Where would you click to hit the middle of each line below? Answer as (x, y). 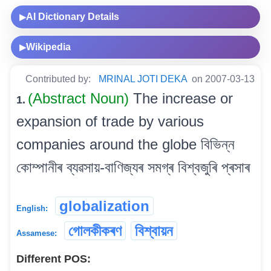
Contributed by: (59, 79)
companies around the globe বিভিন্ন (126, 144)
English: (32, 208)
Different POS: (54, 259)
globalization (104, 206)
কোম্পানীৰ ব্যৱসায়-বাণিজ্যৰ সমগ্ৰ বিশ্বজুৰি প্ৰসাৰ (133, 167)
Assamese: (37, 233)
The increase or (183, 98)
